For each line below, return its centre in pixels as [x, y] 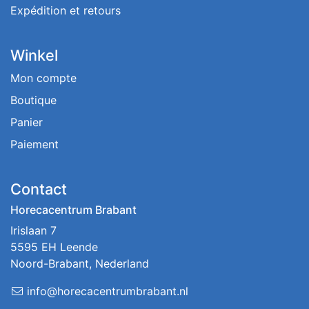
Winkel [34, 56]
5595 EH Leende [54, 247]
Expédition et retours [66, 11]
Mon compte [43, 78]
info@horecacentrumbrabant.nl [108, 291]
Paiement [34, 144]
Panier [27, 122]
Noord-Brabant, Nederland [80, 264]
